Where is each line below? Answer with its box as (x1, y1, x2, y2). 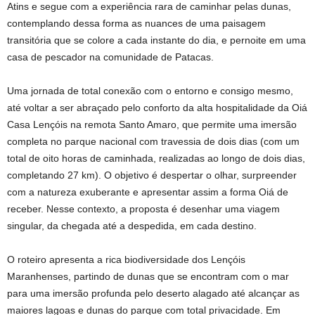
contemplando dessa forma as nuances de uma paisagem (7, 18, 266, 30)
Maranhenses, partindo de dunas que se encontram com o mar (7, 271, 289, 283)
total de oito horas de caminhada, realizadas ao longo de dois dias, (7, 153, 305, 165)
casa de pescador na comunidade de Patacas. (7, 51, 214, 63)
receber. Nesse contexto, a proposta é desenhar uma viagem (7, 203, 280, 215)
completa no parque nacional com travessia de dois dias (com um (7, 136, 300, 148)
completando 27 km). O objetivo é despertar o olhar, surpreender (7, 169, 297, 181)
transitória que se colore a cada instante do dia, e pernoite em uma (7, 34, 306, 46)
